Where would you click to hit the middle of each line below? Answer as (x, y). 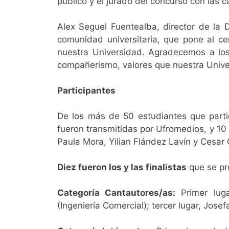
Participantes (86, 91)
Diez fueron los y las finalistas (122, 167)
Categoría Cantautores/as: (117, 193)
